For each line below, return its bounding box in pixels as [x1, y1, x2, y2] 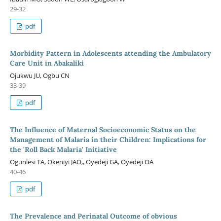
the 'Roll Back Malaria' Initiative [9, 145, 117, 154]
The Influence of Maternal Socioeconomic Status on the [9, 125, 196, 134]
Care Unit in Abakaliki [9, 58, 84, 68]
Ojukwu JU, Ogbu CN [9, 71, 70, 80]
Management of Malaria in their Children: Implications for [9, 135, 206, 144]
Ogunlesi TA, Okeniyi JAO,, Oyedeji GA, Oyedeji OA [9, 157, 153, 166]
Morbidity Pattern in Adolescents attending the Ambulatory [9, 48, 211, 58]
